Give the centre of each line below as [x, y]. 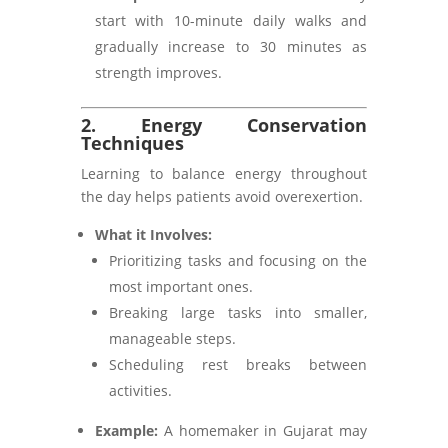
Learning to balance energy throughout [224, 173]
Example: [126, 430]
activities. [140, 390]
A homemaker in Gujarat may [262, 430]
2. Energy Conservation [224, 125]
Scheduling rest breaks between [238, 364]
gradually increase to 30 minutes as [231, 46]
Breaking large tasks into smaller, [238, 312]
